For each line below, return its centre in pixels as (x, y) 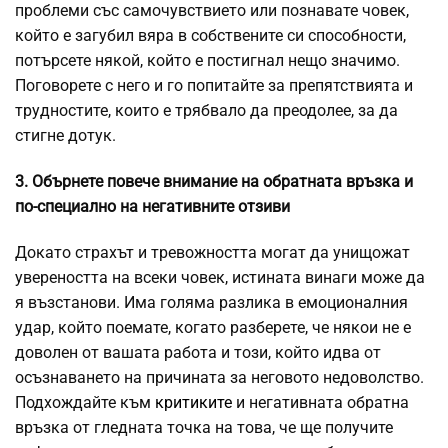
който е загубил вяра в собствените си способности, (210, 35)
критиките (191, 402)
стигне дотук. (65, 135)
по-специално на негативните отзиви (152, 206)
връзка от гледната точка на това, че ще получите (204, 427)
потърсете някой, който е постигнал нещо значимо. (207, 60)
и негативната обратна (320, 402)
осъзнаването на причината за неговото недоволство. (219, 377)
